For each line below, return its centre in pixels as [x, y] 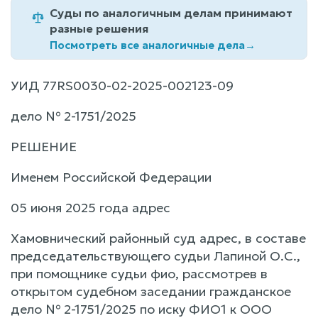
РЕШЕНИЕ [44, 146]
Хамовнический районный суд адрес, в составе [158, 238]
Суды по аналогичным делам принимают [171, 12]
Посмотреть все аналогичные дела [147, 45]
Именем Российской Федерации [111, 177]
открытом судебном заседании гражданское [151, 291]
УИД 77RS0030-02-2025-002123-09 [122, 85]
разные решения [99, 28]
